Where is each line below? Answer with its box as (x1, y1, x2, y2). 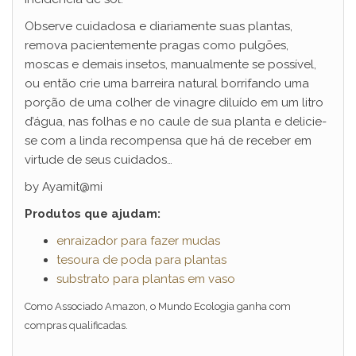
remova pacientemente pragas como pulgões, (25, 38, 288, 53)
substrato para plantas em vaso (56, 272, 235, 287)
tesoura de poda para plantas (56, 253, 226, 268)
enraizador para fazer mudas (56, 234, 220, 249)
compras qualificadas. (25, 319, 128, 332)
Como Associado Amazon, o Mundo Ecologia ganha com (25, 300, 291, 313)
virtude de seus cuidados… (25, 153, 172, 168)
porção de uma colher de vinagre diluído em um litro (25, 95, 323, 110)
